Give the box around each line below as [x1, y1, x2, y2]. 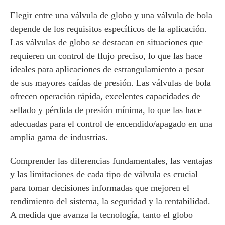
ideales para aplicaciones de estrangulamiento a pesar [10, 64, 204, 74]
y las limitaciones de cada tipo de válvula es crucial [10, 169, 198, 179]
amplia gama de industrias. [10, 132, 108, 142]
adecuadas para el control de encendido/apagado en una [10, 119, 212, 129]
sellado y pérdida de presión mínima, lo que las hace [10, 105, 202, 115]
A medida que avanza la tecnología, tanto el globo [10, 210, 193, 220]
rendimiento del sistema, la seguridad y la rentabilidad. [10, 196, 210, 206]
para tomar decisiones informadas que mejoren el [10, 183, 189, 193]
